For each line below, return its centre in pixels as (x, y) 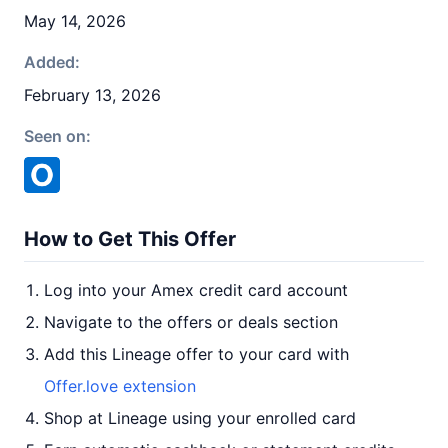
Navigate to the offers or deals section (191, 322)
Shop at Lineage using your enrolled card (200, 418)
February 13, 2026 (92, 95)
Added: (52, 62)
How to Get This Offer (130, 239)
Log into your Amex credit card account (196, 290)
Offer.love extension (120, 386)
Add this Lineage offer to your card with (196, 354)
